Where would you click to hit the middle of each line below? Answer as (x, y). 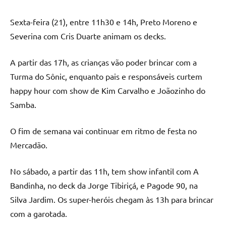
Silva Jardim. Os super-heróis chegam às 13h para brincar (112, 199)
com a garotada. (39, 213)
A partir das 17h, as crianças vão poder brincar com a (103, 62)
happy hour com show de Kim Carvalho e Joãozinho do (108, 90)
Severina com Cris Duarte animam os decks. (88, 36)
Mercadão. (29, 145)
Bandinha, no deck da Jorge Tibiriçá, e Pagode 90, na (104, 185)
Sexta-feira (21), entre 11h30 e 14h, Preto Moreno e (104, 21)
